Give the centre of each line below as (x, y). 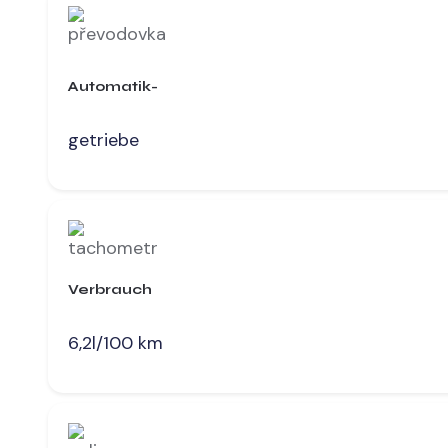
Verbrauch (110, 290)
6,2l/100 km (115, 342)
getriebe (103, 139)
